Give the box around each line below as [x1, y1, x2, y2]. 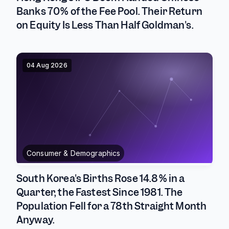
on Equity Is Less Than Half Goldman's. [16, 19, 194, 32]
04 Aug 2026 [27, 61, 67, 69]
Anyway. [16, 214, 55, 226]
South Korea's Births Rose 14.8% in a [16, 172, 185, 185]
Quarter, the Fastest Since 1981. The [16, 186, 183, 199]
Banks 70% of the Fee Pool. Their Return [16, 5, 202, 18]
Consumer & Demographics [27, 149, 121, 157]
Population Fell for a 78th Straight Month [16, 200, 207, 213]
